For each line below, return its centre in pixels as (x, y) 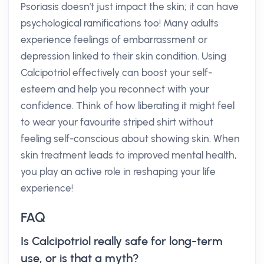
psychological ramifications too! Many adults (120, 23)
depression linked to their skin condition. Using (123, 56)
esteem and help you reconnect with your (115, 89)
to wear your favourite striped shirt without (117, 122)
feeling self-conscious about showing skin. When (130, 138)
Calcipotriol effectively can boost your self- (116, 72)
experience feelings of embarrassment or (114, 39)
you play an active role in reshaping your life (118, 171)
